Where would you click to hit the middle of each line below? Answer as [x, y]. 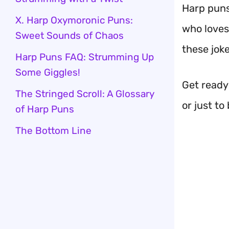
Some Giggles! [48, 72]
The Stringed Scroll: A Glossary [85, 94]
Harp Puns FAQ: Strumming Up [85, 57]
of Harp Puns [45, 109]
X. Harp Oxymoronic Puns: [74, 20]
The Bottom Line [53, 131]
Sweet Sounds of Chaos [70, 36]
